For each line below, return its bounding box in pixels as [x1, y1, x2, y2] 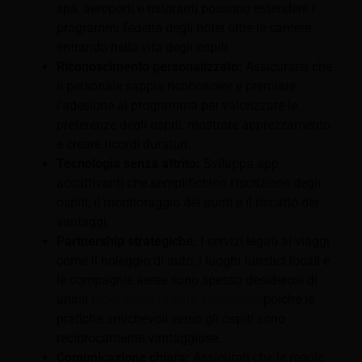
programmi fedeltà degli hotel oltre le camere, [57, 19, 314, 36]
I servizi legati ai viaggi [197, 233, 330, 249]
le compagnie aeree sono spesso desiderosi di [57, 271, 318, 288]
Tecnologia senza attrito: [57, 155, 200, 171]
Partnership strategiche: [57, 233, 197, 249]
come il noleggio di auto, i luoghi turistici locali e [57, 252, 330, 268]
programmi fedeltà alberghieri [91, 291, 260, 307]
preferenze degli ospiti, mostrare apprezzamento [57, 116, 330, 133]
